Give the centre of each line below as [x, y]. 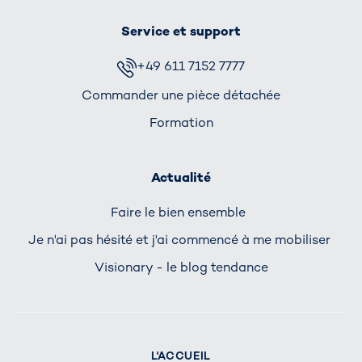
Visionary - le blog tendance [181, 267]
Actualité [181, 177]
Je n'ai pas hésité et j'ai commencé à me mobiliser [181, 240]
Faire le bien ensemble [181, 212]
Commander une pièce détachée [181, 95]
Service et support [181, 32]
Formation [181, 123]
